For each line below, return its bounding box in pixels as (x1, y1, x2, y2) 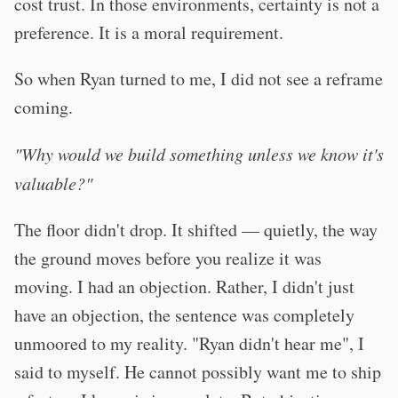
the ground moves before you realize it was (14, 246, 322, 270)
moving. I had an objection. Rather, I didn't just (14, 275, 354, 298)
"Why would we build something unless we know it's (14, 142, 384, 165)
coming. (14, 95, 73, 119)
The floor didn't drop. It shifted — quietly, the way (14, 218, 378, 242)
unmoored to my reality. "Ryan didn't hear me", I (14, 331, 364, 355)
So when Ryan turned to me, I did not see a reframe (14, 67, 383, 91)
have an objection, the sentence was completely (14, 303, 354, 327)
